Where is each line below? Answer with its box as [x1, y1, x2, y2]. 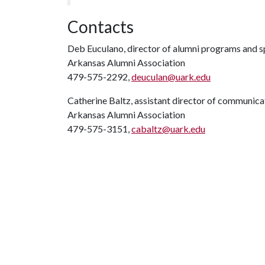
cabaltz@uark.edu [131, 123, 205, 134]
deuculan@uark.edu [131, 71, 211, 82]
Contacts [67, 17, 134, 37]
